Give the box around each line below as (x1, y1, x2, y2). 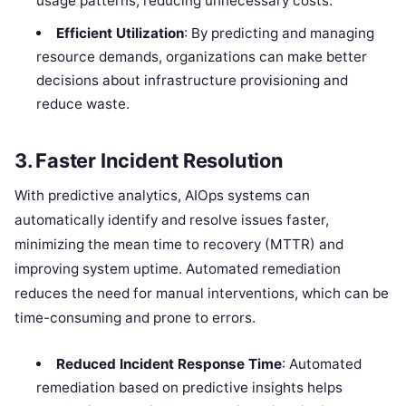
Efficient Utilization (55, 24, 184, 42)
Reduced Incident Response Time (55, 355, 282, 373)
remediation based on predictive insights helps (36, 379, 343, 397)
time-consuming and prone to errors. (14, 309, 256, 327)
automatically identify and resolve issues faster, (14, 211, 329, 229)
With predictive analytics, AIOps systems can (14, 187, 310, 205)
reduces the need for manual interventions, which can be (14, 285, 389, 303)
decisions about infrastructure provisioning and (36, 71, 349, 89)
